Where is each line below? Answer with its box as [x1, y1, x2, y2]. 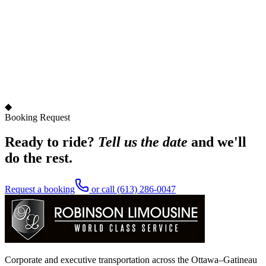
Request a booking [5, 184, 75, 195]
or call [89, 184, 117, 195]
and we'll [188, 134, 246, 150]
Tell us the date [98, 134, 188, 150]
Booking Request [5, 112, 70, 122]
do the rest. [5, 150, 72, 166]
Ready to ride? [5, 134, 94, 150]
